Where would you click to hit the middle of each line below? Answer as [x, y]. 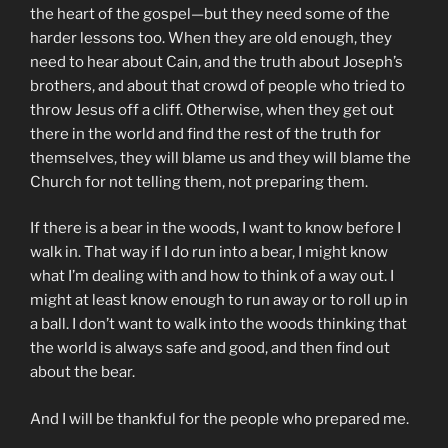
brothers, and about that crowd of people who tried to [217, 85]
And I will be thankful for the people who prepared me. [219, 418]
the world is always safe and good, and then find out [210, 348]
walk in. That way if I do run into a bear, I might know [209, 252]
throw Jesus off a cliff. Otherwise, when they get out [212, 109]
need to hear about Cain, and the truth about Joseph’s [216, 61]
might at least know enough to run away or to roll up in [219, 300]
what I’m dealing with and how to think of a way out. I [212, 276]
